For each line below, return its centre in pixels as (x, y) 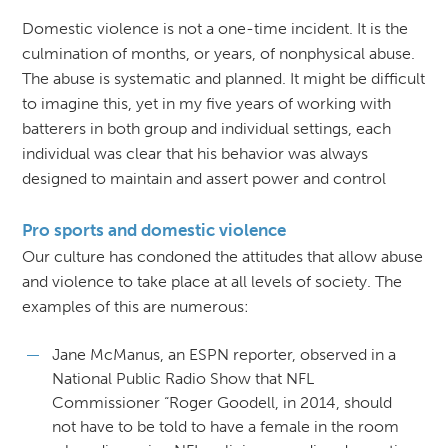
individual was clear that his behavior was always (194, 153)
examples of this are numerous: (135, 306)
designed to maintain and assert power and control (203, 178)
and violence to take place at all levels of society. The (211, 281)
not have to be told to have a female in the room (225, 426)
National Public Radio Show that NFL (182, 378)
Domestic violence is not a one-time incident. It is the (214, 28)
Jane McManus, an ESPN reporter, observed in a (223, 354)
